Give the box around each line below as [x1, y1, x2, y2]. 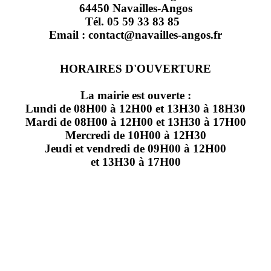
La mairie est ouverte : [80, 88, 191, 102]
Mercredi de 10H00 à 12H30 [65, 128, 206, 142]
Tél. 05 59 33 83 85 [85, 15, 186, 28]
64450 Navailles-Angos [79, 1, 192, 15]
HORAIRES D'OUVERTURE [60, 62, 211, 75]
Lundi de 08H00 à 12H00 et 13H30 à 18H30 [25, 102, 246, 115]
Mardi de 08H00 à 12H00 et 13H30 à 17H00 [25, 115, 246, 128]
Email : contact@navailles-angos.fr [49, 28, 222, 41]
